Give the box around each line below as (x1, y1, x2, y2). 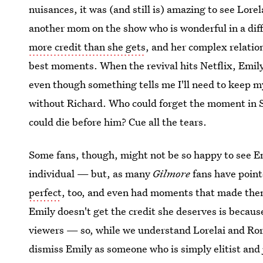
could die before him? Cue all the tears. (29, 115, 207, 129)
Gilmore (153, 167, 191, 180)
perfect (29, 186, 62, 199)
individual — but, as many (29, 167, 153, 180)
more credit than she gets (29, 40, 146, 53)
